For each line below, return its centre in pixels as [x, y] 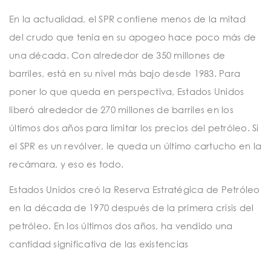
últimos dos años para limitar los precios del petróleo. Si [134, 128]
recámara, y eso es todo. [66, 164]
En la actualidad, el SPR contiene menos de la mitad [127, 19]
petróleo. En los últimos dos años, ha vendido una [121, 225]
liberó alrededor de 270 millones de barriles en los [121, 110]
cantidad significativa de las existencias [99, 243]
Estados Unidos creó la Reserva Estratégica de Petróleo [135, 189]
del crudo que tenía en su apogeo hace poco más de [133, 37]
